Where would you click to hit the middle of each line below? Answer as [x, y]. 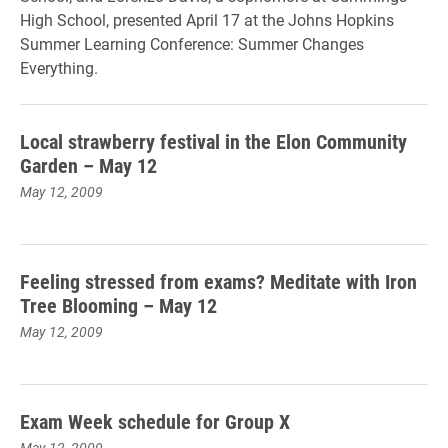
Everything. [59, 67]
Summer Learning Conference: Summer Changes [192, 43]
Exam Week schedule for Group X [155, 421]
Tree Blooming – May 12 [118, 305]
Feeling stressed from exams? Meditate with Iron [218, 281]
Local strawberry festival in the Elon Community [213, 141]
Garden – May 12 [88, 165]
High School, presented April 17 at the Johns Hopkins [207, 19]
